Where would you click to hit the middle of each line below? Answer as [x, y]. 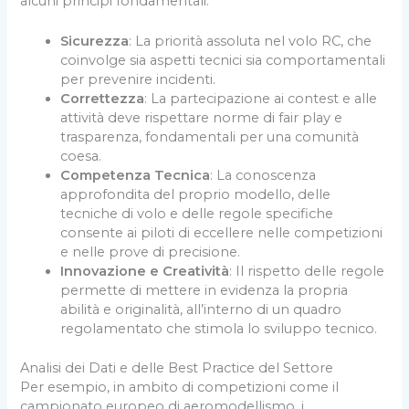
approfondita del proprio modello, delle [196, 195]
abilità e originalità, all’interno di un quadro [201, 310]
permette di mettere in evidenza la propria [204, 291]
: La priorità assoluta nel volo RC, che [251, 42]
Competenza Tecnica [136, 176]
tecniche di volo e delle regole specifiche [197, 214]
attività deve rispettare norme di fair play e [202, 118]
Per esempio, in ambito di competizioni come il [180, 388]
